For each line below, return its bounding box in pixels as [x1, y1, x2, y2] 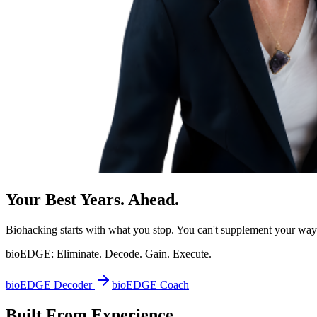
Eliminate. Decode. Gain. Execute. [54, 247, 212, 260]
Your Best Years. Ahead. [6, 190, 179, 209]
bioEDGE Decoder [6, 278, 95, 291]
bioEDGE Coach [112, 278, 189, 291]
